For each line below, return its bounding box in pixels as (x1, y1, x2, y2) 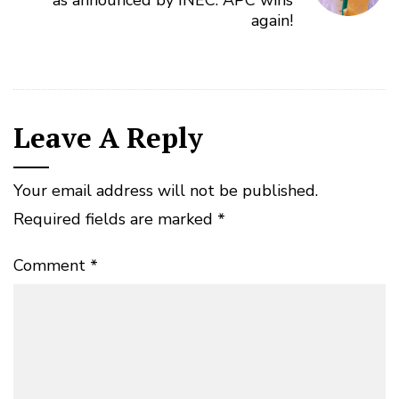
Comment (13, 254, 90, 276)
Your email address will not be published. (13, 179, 318, 201)
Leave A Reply (13, 118, 203, 156)
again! (251, 9, 294, 31)
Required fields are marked (13, 208, 217, 230)
